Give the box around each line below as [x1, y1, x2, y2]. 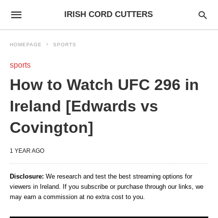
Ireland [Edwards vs [10, 97, 158, 115]
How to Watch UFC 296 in [10, 76, 199, 93]
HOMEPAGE [10, 42, 42, 47]
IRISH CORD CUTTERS [64, 10, 153, 19]
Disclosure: [10, 173, 44, 180]
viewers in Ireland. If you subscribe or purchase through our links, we [10, 183, 203, 190]
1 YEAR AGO [10, 147, 44, 154]
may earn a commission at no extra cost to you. [10, 193, 145, 200]
